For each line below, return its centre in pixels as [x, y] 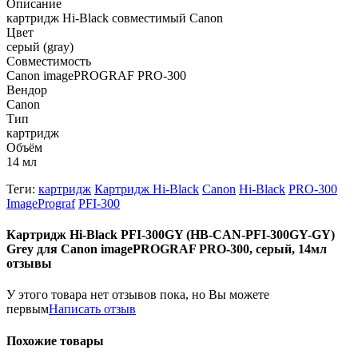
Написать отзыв [92, 309]
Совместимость [49, 61]
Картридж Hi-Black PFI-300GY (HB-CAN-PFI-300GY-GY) [171, 235]
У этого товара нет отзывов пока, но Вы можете [138, 295]
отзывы [29, 264]
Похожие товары [55, 340]
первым [28, 309]
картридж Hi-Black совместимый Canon [115, 18]
